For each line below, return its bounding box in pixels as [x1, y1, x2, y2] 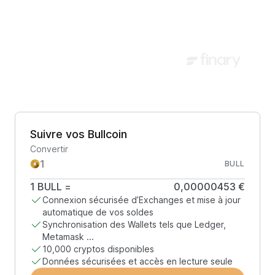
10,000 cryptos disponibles [42, 244, 154, 254]
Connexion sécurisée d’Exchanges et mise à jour [42, 195, 241, 205]
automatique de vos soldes [42, 207, 153, 217]
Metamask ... [42, 231, 94, 242]
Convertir [30, 144, 68, 154]
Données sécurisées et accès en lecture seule [42, 256, 233, 266]
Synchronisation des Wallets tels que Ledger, [42, 219, 226, 230]
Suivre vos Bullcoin [30, 128, 127, 141]
